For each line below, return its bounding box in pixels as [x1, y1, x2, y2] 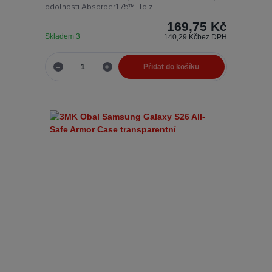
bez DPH [197, 33, 228, 42]
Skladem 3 [44, 32, 82, 41]
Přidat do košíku [143, 62, 200, 71]
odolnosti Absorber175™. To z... [44, 2, 158, 12]
